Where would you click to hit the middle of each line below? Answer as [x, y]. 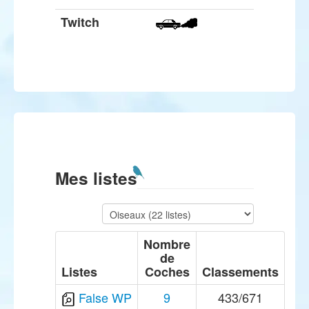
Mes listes [96, 178]
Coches [167, 272]
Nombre [167, 244]
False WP [105, 297]
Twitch [80, 22]
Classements [240, 272]
